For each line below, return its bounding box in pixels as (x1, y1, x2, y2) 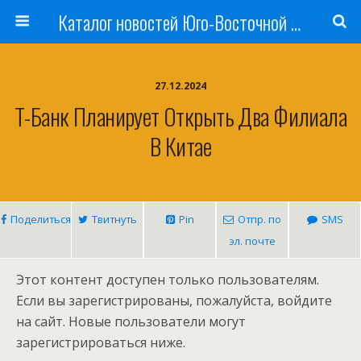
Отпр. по (238, 212, 281, 226)
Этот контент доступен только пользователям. (16, 271, 319, 288)
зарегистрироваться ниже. (16, 334, 185, 351)
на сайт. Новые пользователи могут (16, 313, 246, 330)
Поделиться (10, 212, 71, 226)
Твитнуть (91, 212, 137, 226)
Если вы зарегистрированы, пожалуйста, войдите (16, 292, 332, 309)
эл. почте (229, 234, 276, 248)
